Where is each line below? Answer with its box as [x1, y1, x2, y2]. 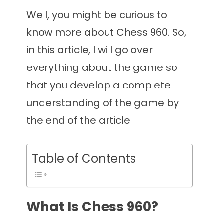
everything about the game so [26, 61, 177, 74]
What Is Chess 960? [26, 197, 158, 216]
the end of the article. [26, 113, 132, 127]
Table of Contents [32, 150, 136, 167]
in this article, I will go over [26, 43, 153, 57]
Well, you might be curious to [26, 8, 167, 22]
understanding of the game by [26, 96, 179, 109]
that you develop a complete [26, 78, 171, 92]
